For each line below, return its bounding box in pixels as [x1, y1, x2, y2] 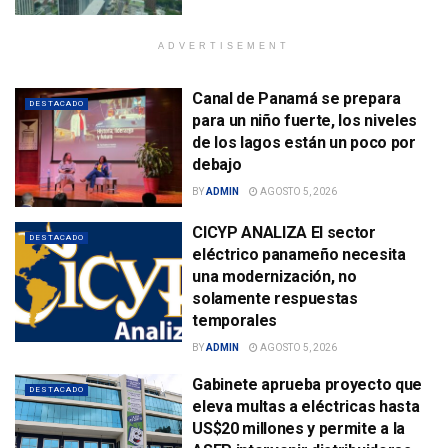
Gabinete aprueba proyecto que [192, 375, 422, 395]
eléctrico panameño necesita [192, 245, 406, 265]
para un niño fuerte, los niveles [192, 110, 417, 130]
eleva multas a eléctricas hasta [192, 397, 420, 417]
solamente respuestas [192, 289, 358, 309]
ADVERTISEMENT [158, 40, 290, 51]
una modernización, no [192, 267, 357, 287]
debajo [192, 154, 242, 174]
